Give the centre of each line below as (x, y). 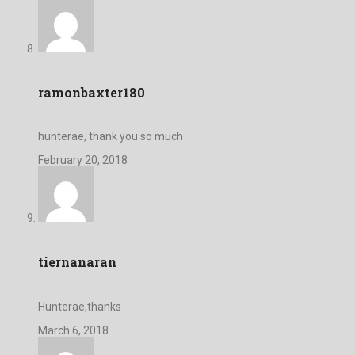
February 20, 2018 (83, 160)
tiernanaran (77, 262)
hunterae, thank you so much (111, 137)
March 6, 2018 (73, 330)
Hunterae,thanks (80, 306)
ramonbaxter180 (92, 92)
